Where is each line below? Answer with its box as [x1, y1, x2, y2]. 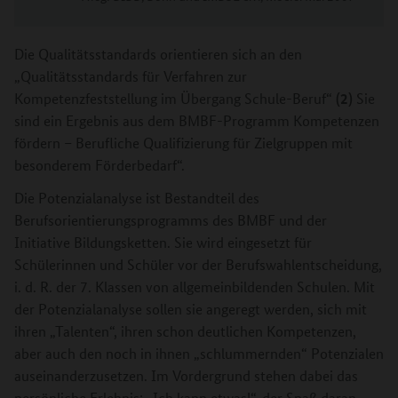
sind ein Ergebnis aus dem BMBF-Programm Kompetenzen [14, 111, 379, 130]
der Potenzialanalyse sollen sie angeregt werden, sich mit [14, 299, 367, 318]
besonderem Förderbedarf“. [14, 155, 185, 174]
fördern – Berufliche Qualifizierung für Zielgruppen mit [14, 133, 353, 152]
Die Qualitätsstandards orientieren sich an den [14, 44, 302, 63]
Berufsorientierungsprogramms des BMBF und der [14, 211, 327, 229]
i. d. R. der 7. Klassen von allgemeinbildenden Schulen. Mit [14, 277, 375, 296]
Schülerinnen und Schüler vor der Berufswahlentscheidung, [14, 255, 382, 274]
